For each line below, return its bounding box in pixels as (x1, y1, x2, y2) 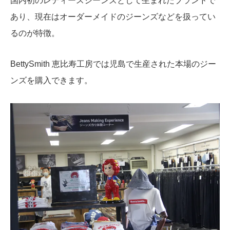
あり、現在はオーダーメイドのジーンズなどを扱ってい (10, 12, 216, 21)
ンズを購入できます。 (10, 75, 92, 85)
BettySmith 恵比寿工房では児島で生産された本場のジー (10, 59, 216, 68)
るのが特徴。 (10, 28, 60, 37)
